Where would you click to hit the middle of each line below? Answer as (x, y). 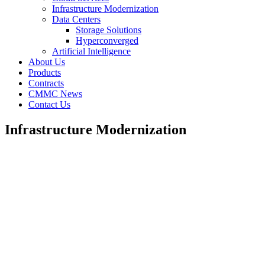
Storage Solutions (109, 30)
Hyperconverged (107, 41)
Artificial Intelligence (91, 51)
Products (45, 72)
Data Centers (76, 19)
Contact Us (49, 104)
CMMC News (55, 94)
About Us (47, 62)
